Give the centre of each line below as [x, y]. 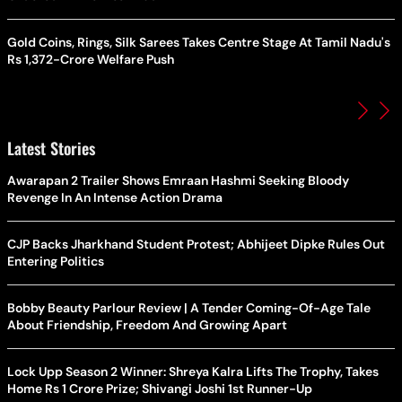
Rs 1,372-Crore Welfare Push [91, 60]
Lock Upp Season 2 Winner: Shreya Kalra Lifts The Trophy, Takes [193, 372]
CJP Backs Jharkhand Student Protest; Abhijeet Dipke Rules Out [196, 245]
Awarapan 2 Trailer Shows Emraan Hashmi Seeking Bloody [178, 181]
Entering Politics [56, 262]
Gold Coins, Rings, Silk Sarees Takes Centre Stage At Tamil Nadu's [199, 43]
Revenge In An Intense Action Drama [115, 198]
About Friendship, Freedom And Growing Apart [147, 325]
